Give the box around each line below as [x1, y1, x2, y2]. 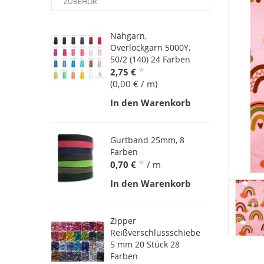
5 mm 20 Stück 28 [110, 238, 180, 250]
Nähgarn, [110, 29, 147, 41]
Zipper [110, 214, 136, 226]
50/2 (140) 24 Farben [110, 53, 190, 65]
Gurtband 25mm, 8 [110, 134, 184, 146]
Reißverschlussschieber [110, 226, 204, 238]
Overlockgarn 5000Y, [110, 41, 190, 53]
